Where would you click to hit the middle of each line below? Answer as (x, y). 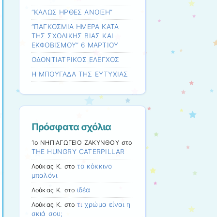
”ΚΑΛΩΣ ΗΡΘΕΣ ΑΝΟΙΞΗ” (72, 12)
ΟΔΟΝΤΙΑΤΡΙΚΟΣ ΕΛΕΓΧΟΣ (75, 60)
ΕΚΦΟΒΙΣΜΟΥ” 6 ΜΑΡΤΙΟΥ (75, 45)
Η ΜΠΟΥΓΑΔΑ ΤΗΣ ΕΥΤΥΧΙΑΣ (80, 74)
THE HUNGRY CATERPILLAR (78, 151)
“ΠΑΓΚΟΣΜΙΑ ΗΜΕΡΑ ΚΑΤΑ (75, 27)
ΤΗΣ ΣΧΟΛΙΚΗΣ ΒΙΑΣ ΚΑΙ (72, 36)
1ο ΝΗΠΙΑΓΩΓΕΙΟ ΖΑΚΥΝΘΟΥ (75, 142)
